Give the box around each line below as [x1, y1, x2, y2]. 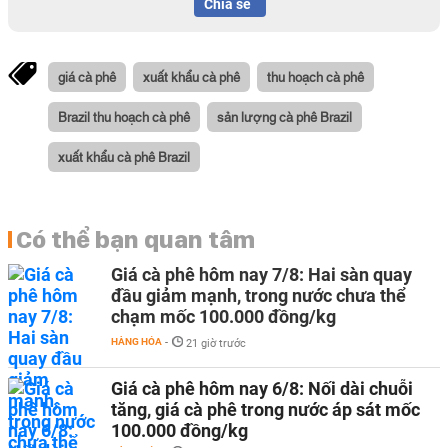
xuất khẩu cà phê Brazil [58, 147, 190, 165]
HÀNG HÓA [111, 336, 162, 347]
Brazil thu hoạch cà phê [58, 107, 190, 125]
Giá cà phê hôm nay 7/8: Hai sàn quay [111, 264, 412, 285]
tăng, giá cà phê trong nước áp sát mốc [111, 399, 420, 420]
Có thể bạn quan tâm [16, 224, 255, 254]
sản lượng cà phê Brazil [217, 107, 352, 125]
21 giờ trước [186, 337, 246, 350]
